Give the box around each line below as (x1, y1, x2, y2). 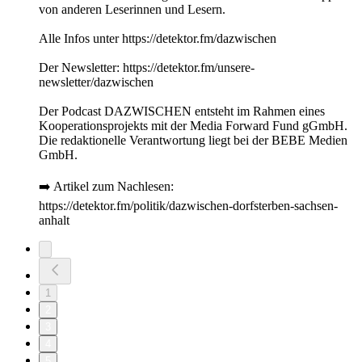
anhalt (39, 213, 69, 228)
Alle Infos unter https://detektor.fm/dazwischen (39, 32, 276, 46)
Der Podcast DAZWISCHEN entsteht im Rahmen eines (39, 104, 325, 119)
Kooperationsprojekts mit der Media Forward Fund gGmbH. (39, 119, 347, 133)
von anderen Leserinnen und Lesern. (39, 2, 225, 17)
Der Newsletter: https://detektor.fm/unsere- (39, 61, 255, 75)
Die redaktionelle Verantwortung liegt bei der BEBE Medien (39, 133, 347, 148)
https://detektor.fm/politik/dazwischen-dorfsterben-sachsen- (39, 199, 338, 213)
